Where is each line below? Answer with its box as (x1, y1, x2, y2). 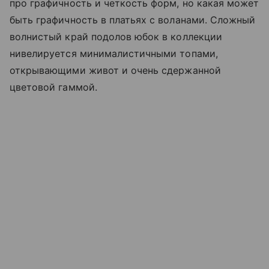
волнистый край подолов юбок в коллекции (10, 31, 222, 43)
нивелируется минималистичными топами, (10, 47, 218, 60)
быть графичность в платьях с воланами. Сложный (10, 14, 256, 26)
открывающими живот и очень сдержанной (10, 64, 221, 77)
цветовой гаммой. (10, 81, 97, 94)
